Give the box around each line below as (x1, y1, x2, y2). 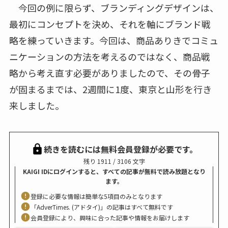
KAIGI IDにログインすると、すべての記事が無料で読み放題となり (22, 166, 206, 176)
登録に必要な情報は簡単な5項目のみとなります (30, 191, 162, 201)
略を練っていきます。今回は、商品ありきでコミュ (9, 33, 218, 47)
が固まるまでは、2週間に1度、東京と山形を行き (9, 82, 212, 96)
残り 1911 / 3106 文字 (83, 156, 145, 165)
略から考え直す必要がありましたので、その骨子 (9, 66, 210, 79)
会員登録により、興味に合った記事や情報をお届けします (30, 213, 189, 222)
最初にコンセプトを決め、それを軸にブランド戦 (9, 17, 211, 31)
